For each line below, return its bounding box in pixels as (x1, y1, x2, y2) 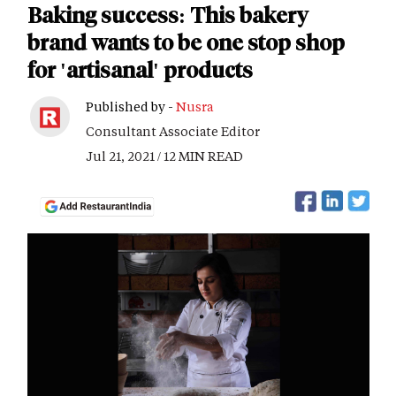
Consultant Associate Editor (86, 123, 260, 140)
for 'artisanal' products (27, 57, 253, 83)
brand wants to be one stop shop (27, 30, 345, 56)
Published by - (86, 98, 176, 115)
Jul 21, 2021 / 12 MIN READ (86, 148, 243, 164)
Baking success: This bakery (27, 3, 308, 28)
